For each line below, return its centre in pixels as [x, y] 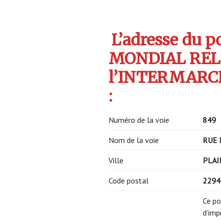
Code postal [129, 180]
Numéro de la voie [139, 120]
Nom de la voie [134, 140]
